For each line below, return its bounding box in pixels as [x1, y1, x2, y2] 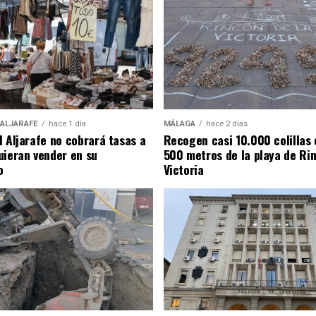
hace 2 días [205, 119, 248, 129]
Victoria [163, 160, 204, 179]
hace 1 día [48, 119, 86, 129]
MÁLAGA [163, 119, 195, 129]
